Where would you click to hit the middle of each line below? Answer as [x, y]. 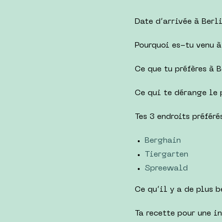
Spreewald [166, 168]
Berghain [163, 141]
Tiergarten [166, 155]
